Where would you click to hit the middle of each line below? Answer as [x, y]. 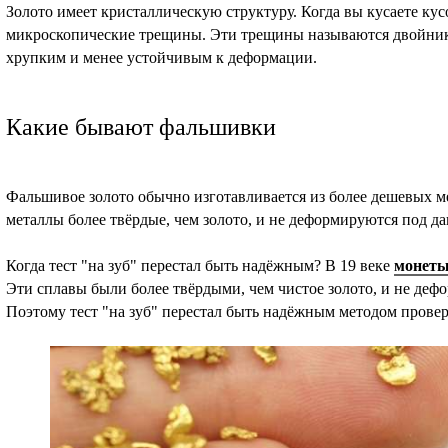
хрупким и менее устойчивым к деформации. [161, 58]
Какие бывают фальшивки [141, 127]
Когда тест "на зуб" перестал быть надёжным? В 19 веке [200, 266]
